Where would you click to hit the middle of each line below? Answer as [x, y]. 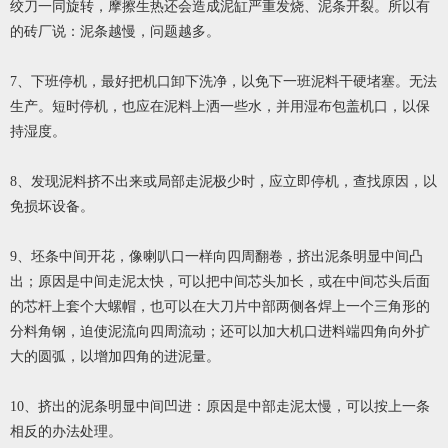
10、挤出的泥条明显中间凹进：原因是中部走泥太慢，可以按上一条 [220, 406]
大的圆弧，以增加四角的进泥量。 [115, 356]
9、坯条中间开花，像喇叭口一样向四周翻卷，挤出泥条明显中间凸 [216, 256]
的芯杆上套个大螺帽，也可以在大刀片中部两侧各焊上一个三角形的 [220, 306]
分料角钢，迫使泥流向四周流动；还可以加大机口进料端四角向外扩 [220, 331]
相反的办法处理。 [66, 431]
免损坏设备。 [52, 206]
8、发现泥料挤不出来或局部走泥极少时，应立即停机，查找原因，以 [223, 181]
